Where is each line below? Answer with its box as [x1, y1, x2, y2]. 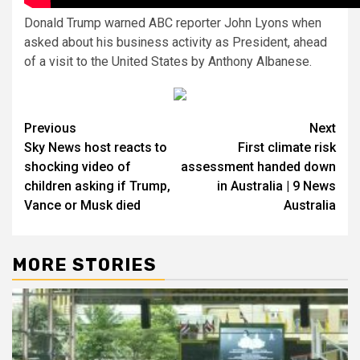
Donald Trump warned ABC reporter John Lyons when [24, 14, 321, 31]
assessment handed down [181, 158, 336, 174]
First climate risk [238, 139, 336, 155]
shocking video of [24, 158, 131, 174]
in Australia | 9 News [217, 178, 336, 194]
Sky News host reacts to [24, 139, 167, 155]
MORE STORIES [12, 253, 157, 276]
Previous [24, 120, 76, 136]
